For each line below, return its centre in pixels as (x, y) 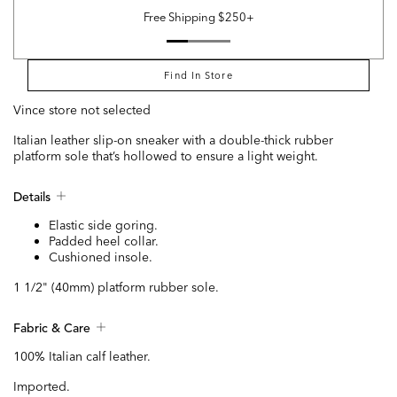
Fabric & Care (52, 329)
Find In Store (198, 76)
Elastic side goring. (103, 226)
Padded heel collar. (104, 241)
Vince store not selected (82, 110)
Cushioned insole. (101, 257)
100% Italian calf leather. (82, 357)
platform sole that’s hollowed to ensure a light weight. (166, 156)
